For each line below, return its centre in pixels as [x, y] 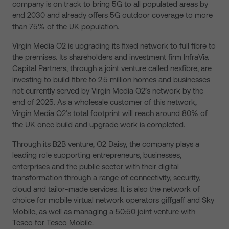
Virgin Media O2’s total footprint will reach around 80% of [110, 113]
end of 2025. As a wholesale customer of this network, [105, 102]
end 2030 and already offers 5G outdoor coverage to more [112, 15]
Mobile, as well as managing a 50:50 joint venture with [104, 211]
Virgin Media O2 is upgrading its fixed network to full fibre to [114, 46]
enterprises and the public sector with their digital [96, 166]
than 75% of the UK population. [66, 26]
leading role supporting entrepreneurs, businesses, [97, 155]
